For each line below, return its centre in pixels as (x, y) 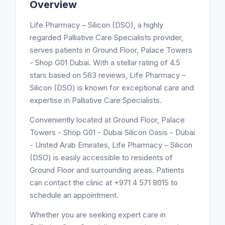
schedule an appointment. (74, 195)
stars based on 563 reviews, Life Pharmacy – (108, 75)
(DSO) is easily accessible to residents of (101, 157)
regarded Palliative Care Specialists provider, (106, 37)
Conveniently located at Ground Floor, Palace (107, 120)
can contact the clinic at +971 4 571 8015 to (104, 183)
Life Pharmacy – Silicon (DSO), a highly (96, 25)
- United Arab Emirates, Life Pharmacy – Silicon (111, 145)
